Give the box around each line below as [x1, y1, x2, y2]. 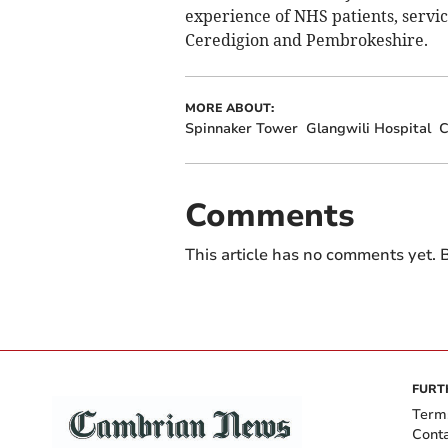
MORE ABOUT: [184, 99, 274, 116]
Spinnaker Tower [184, 118, 298, 138]
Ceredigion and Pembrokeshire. [184, 29, 428, 50]
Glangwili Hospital [305, 118, 431, 138]
